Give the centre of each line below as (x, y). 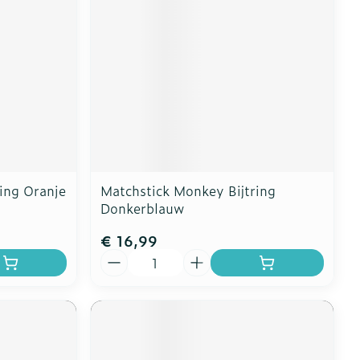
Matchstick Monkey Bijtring (188, 191)
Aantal (121, 257)
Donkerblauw (143, 209)
